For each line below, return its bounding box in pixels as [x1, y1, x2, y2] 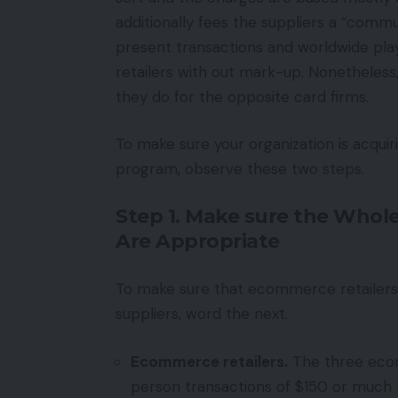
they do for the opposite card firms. [115, 86, 369, 107]
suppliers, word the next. [115, 304, 288, 323]
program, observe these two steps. [115, 159, 364, 179]
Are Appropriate [115, 228, 280, 253]
